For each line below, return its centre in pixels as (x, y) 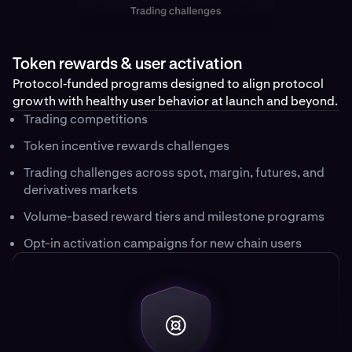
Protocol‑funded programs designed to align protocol (168, 84)
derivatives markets (81, 190)
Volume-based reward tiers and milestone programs (174, 217)
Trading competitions (86, 119)
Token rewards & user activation (127, 65)
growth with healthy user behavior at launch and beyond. (175, 101)
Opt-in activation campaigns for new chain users (163, 244)
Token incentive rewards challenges (126, 146)
